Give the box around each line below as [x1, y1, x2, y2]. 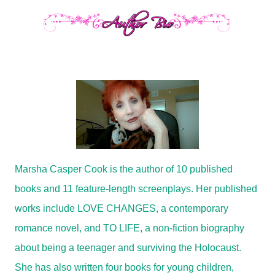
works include [15, 203, 77, 214]
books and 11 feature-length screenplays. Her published [15, 184, 257, 194]
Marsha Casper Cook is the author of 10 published [15, 164, 233, 174]
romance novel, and [15, 223, 103, 233]
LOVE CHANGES [77, 203, 156, 214]
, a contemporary [156, 203, 228, 214]
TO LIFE [103, 223, 140, 233]
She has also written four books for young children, [15, 262, 234, 273]
